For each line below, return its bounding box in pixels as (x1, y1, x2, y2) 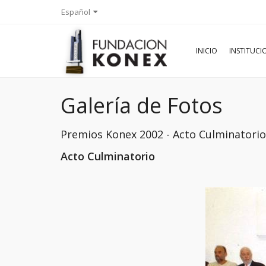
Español (61, 7, 90, 17)
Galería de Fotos (61, 91, 223, 120)
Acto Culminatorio (61, 149, 155, 163)
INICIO (196, 46, 217, 56)
